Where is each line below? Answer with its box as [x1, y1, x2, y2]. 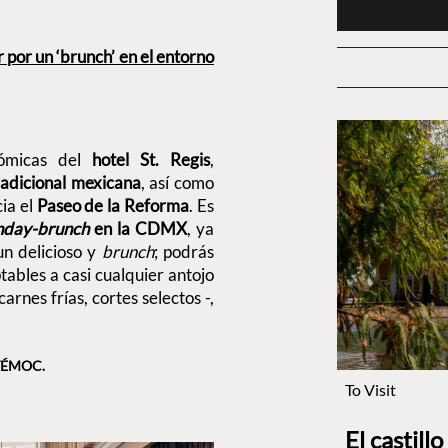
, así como [140, 171, 214, 193]
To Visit [344, 380, 396, 400]
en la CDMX [93, 217, 187, 239]
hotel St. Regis [91, 148, 210, 170]
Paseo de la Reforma [36, 194, 190, 216]
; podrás [153, 240, 214, 262]
